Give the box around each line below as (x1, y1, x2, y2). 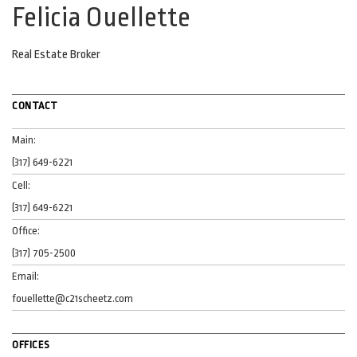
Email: (12, 269, 39, 282)
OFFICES (12, 338, 50, 351)
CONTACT (12, 99, 58, 112)
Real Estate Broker (12, 47, 100, 61)
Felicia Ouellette (12, 2, 190, 33)
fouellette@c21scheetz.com (12, 292, 133, 304)
